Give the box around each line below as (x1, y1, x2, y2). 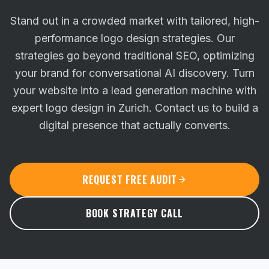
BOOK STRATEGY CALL (85, 206, 184, 220)
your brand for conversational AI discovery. (14, 67, 229, 79)
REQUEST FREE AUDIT (82, 172, 178, 187)
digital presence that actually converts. (38, 119, 231, 131)
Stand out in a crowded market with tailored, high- (10, 14, 259, 27)
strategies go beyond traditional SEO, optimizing (14, 49, 255, 62)
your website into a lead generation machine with (13, 84, 256, 97)
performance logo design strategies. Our (34, 32, 235, 44)
